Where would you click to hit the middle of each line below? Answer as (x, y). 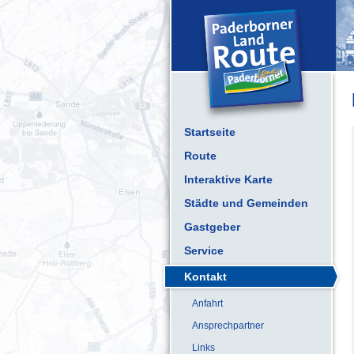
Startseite (210, 132)
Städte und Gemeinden (246, 203)
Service (204, 250)
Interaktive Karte (228, 179)
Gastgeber (212, 227)
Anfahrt (207, 303)
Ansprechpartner (228, 326)
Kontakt (205, 277)
